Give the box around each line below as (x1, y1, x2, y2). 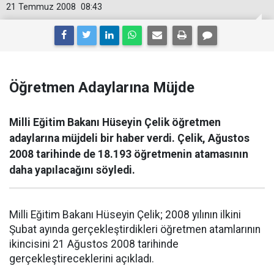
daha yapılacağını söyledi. (9, 164, 135, 176)
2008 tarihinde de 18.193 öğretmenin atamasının (9, 148, 248, 160)
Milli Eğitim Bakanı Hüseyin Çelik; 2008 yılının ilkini (9, 209, 241, 221)
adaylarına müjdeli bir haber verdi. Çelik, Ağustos (9, 132, 250, 144)
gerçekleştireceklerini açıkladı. (9, 253, 154, 265)
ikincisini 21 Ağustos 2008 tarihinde (9, 238, 179, 250)
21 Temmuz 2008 (6, 2, 76, 12)
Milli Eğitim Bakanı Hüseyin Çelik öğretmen (9, 116, 221, 128)
